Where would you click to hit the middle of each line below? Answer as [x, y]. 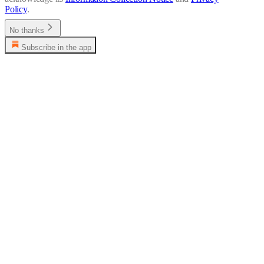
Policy [16, 9]
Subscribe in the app [56, 47]
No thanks [27, 30]
